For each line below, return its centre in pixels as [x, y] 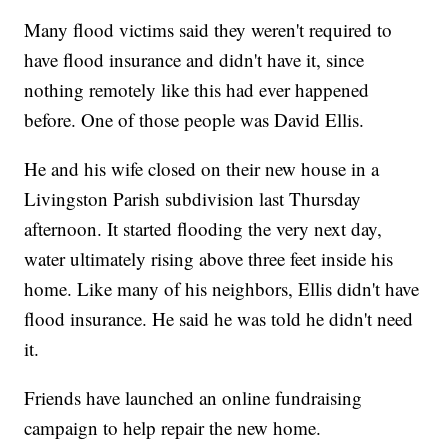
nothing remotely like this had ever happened [197, 90]
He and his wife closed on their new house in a [202, 169]
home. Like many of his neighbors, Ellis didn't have [222, 289]
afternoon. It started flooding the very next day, [203, 229]
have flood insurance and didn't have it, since [194, 60]
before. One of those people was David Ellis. [194, 120]
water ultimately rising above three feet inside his [209, 259]
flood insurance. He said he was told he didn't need [219, 319]
